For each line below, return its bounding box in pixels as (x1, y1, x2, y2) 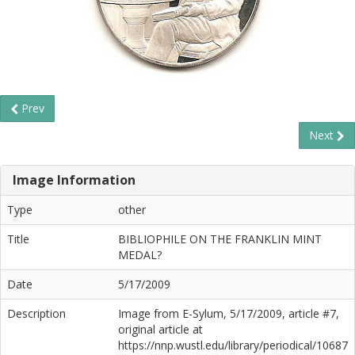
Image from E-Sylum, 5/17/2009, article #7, (118, 306, 339, 321)
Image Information (13, 171, 136, 189)
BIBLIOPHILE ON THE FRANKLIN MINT (118, 231, 322, 246)
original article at (118, 322, 203, 337)
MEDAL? (118, 247, 162, 262)
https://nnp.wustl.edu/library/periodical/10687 (118, 338, 348, 353)
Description (7, 306, 66, 321)
